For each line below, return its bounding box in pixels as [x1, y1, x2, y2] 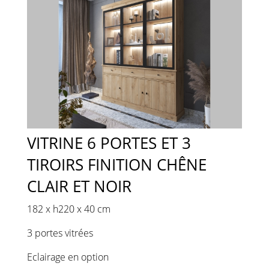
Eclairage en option [26, 250, 109, 264]
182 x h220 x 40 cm [26, 202, 113, 216]
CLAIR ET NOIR [26, 175, 131, 198]
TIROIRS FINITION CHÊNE [26, 154, 207, 176]
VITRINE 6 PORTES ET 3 [26, 132, 191, 154]
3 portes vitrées [26, 226, 93, 240]
